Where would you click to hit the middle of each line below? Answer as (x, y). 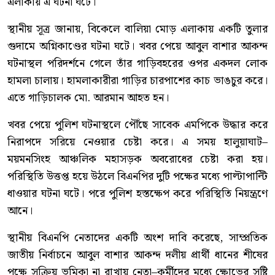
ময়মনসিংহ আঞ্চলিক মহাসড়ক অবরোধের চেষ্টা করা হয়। (137, 160)
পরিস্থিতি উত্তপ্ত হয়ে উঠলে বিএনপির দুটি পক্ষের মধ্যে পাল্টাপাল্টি (137, 177)
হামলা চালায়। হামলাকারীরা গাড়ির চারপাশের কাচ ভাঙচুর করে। (137, 81)
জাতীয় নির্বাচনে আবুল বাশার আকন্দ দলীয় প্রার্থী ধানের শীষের (137, 255)
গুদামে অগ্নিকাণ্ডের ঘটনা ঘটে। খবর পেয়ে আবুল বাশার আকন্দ (137, 47)
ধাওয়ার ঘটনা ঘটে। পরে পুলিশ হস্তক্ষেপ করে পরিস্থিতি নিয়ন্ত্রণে (137, 194)
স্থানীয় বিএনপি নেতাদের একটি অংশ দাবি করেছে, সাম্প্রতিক (137, 238)
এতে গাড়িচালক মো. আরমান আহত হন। (88, 98)
